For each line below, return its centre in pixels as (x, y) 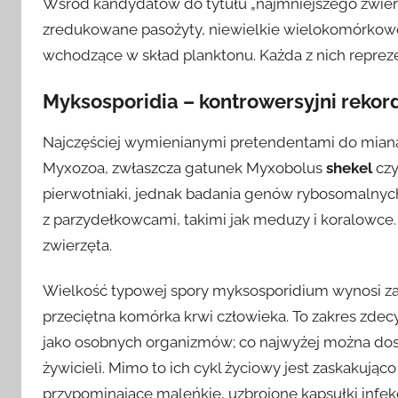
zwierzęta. (77, 246)
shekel (349, 168)
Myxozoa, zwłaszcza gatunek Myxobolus (184, 168)
